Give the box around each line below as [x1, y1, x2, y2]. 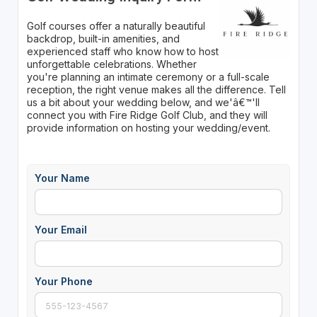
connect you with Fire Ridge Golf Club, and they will [26, 108, 267, 121]
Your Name [34, 171, 90, 184]
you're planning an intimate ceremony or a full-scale [26, 70, 270, 83]
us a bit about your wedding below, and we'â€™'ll [26, 96, 260, 108]
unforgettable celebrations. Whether [26, 57, 197, 70]
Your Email [34, 223, 87, 236]
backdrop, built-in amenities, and [26, 32, 180, 45]
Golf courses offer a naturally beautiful [26, 19, 205, 32]
